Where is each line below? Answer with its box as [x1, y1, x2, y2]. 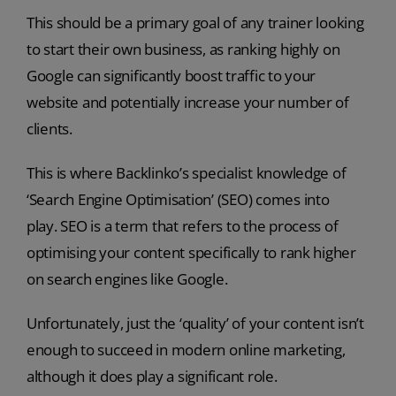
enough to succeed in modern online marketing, [26, 339, 346, 361]
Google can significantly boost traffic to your [26, 65, 316, 87]
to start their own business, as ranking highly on [26, 39, 340, 60]
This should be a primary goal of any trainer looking [26, 12, 364, 34]
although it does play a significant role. [26, 366, 278, 387]
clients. [26, 118, 72, 140]
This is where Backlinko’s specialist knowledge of [26, 163, 346, 184]
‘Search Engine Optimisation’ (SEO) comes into [26, 189, 330, 210]
